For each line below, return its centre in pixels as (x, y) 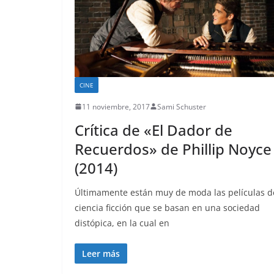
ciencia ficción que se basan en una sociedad (167, 207)
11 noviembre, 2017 (116, 106)
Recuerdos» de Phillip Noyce (173, 149)
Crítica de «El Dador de (154, 130)
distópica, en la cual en (122, 223)
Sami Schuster (182, 106)
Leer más (101, 253)
